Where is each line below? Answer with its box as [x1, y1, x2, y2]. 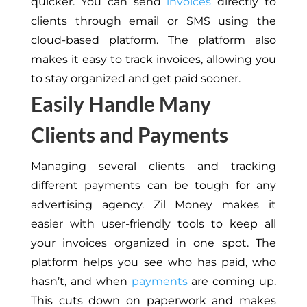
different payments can [30, 178, 174, 192]
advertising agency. [30, 197, 144, 211]
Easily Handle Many [30, 90, 211, 116]
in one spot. [169, 236, 249, 249]
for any [229, 178, 277, 192]
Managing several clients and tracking [30, 159, 277, 173]
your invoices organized [30, 236, 169, 249]
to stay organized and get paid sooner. [30, 71, 241, 85]
